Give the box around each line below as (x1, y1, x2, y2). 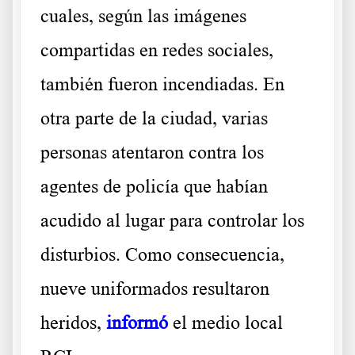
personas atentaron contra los (40, 142, 264, 163)
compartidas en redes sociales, (40, 40, 273, 61)
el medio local (173, 312, 283, 334)
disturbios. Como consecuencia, (40, 244, 284, 265)
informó (106, 312, 168, 334)
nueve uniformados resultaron (40, 278, 269, 300)
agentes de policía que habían (40, 176, 268, 197)
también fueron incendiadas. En (40, 74, 284, 95)
